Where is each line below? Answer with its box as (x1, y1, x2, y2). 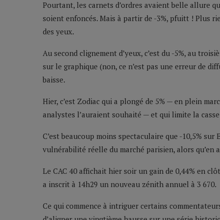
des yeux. (43, 27, 74, 37)
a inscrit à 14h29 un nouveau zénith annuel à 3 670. (43, 179, 217, 190)
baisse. (43, 75, 65, 85)
